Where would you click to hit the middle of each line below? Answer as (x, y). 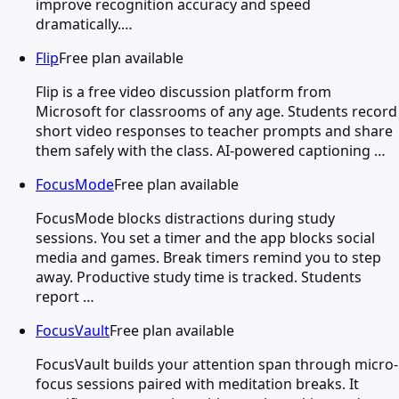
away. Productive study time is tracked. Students (199, 277)
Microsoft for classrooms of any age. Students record (216, 111)
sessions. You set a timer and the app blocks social (205, 237)
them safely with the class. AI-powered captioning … (211, 150)
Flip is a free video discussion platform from (183, 91)
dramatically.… (84, 24)
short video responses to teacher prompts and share (214, 130)
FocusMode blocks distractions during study (185, 218)
